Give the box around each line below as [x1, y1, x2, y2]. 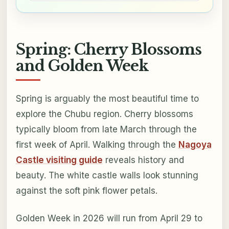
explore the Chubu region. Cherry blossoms [15, 109, 193, 120]
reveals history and [102, 155, 184, 166]
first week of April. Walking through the [15, 140, 178, 150]
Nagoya [178, 140, 212, 150]
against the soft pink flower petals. [15, 186, 157, 196]
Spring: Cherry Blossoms [15, 40, 202, 59]
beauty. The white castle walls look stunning [15, 170, 198, 181]
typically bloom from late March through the [15, 124, 197, 135]
